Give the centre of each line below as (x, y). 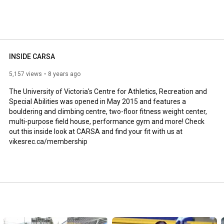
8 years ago (64, 74)
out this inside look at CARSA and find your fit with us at (96, 131)
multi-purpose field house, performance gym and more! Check (107, 121)
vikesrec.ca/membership (48, 141)
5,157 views (25, 74)
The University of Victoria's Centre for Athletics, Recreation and (108, 91)
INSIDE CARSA (32, 56)
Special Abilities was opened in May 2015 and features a (97, 101)
